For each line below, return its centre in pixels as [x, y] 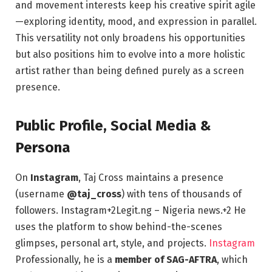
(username [41, 194]
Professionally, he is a [65, 260]
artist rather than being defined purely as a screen [130, 71]
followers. [38, 211]
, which [232, 260]
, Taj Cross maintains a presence [151, 178]
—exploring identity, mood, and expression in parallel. [136, 22]
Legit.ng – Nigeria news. [169, 211]
